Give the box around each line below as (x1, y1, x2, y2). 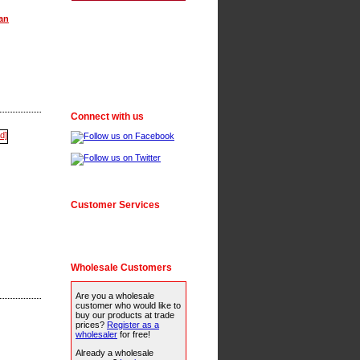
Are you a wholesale (76, 290, 154, 301)
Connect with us (71, 110, 144, 122)
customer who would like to (76, 300, 181, 310)
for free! (117, 329, 150, 339)
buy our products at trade (76, 309, 174, 320)
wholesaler (76, 329, 117, 339)
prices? (76, 319, 107, 329)
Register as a (107, 319, 159, 329)
